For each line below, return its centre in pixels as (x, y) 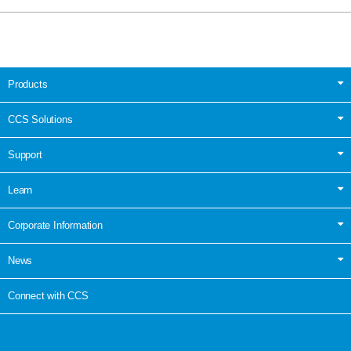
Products (28, 84)
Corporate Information (55, 225)
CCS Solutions (40, 119)
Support (25, 155)
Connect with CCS (48, 296)
